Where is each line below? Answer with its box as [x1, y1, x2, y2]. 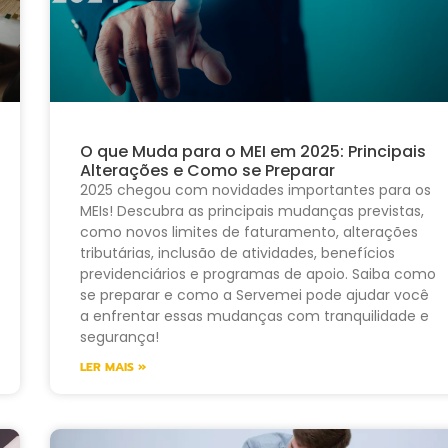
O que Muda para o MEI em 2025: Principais [79, 140, 426, 164]
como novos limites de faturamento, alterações [79, 222, 418, 243]
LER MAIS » [79, 358, 146, 377]
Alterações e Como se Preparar [79, 159, 335, 183]
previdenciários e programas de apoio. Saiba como [79, 264, 436, 285]
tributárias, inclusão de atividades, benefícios [79, 243, 395, 264]
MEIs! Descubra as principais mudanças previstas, [79, 201, 424, 222]
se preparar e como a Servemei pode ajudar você [79, 285, 429, 306]
